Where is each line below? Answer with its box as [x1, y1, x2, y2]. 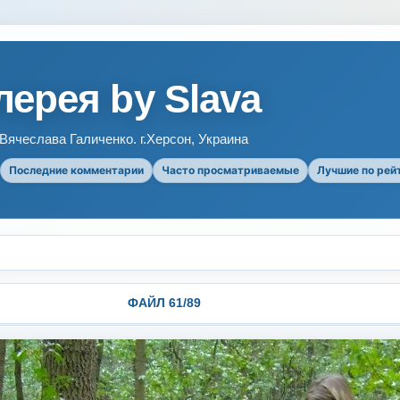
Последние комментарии [9, 163, 144, 177]
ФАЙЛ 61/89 [127, 296, 201, 310]
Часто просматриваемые [162, 163, 299, 177]
